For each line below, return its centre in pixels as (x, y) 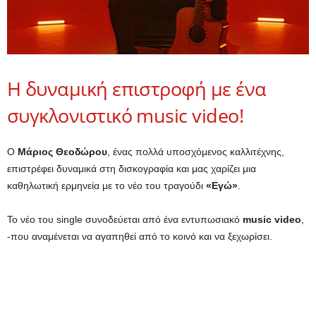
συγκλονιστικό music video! (125, 115)
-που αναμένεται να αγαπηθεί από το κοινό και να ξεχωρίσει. (140, 236)
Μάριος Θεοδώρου (62, 151)
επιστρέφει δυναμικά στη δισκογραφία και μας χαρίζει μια (132, 168)
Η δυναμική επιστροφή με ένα (137, 88)
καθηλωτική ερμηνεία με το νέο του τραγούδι (107, 185)
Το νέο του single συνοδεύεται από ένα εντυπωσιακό (125, 219)
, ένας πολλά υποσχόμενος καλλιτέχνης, (196, 151)
